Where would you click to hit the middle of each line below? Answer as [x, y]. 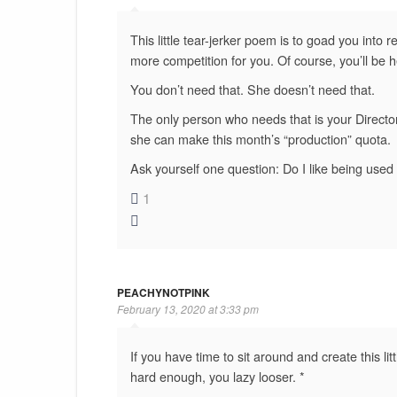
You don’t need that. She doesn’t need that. [252, 89]
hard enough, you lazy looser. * [217, 376]
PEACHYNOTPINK [163, 292]
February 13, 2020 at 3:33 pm [187, 308]
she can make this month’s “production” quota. [260, 138]
